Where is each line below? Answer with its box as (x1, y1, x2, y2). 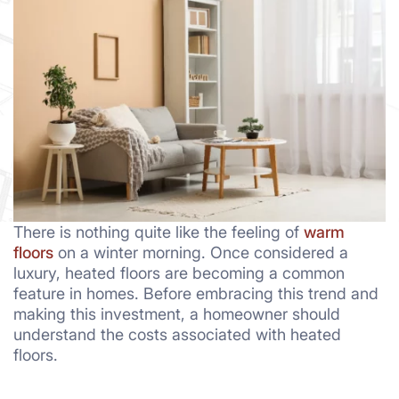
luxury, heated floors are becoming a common (13, 264, 345, 282)
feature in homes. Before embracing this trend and (13, 284, 379, 303)
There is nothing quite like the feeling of (13, 223, 304, 241)
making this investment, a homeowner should (13, 305, 340, 323)
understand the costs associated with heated (13, 325, 341, 344)
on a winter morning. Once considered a (53, 243, 348, 262)
